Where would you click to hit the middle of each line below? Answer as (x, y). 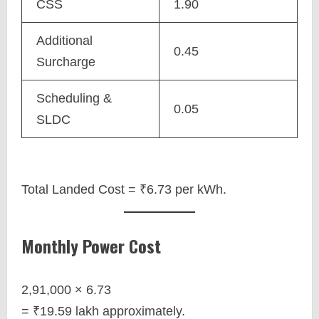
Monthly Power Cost (91, 246)
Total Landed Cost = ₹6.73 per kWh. (124, 189)
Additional (64, 41)
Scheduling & (74, 98)
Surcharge (66, 62)
